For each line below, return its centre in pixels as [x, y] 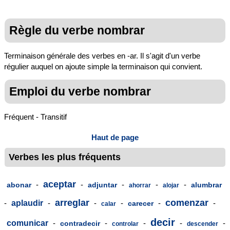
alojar [171, 185]
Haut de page [115, 138]
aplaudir [27, 203]
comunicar [27, 223]
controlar [125, 224]
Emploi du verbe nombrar [80, 92]
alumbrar [206, 185]
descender [203, 224]
